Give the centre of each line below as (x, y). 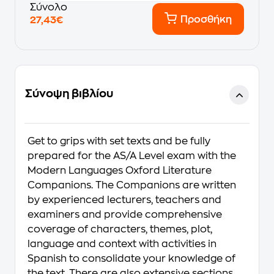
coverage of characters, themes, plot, (120, 229)
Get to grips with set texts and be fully (119, 141)
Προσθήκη (206, 20)
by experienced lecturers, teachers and (124, 200)
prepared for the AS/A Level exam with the (132, 156)
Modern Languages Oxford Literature (120, 171)
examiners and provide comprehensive (125, 215)
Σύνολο (49, 7)
